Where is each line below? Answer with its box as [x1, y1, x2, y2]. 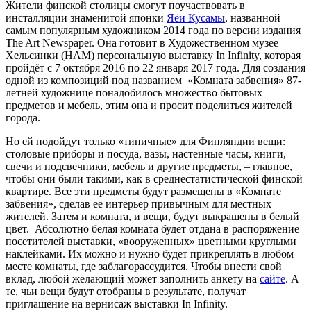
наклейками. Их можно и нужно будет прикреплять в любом [6, 247, 294, 260]
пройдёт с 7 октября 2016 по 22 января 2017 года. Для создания [6, 61, 305, 74]
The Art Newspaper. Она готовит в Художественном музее [6, 36, 278, 49]
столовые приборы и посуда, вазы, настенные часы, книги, [6, 147, 286, 160]
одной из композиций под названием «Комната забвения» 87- [6, 74, 301, 86]
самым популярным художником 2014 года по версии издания [6, 24, 301, 36]
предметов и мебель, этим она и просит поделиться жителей [6, 99, 292, 111]
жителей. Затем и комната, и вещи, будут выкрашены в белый [6, 210, 299, 222]
